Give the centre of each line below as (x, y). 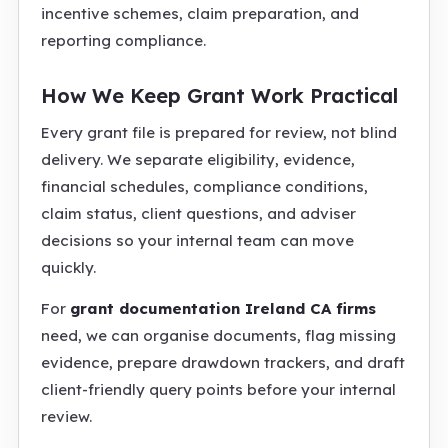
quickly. (68, 267)
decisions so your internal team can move (197, 240)
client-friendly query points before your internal (218, 389)
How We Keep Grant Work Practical (219, 95)
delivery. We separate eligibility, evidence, (198, 159)
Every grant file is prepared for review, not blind (219, 132)
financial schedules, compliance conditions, (204, 186)
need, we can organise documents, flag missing (218, 335)
